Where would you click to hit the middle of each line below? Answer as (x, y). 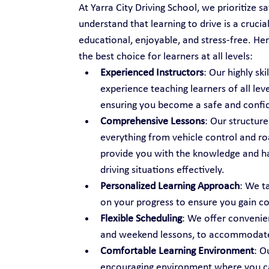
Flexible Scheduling (141, 219)
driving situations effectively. (162, 170)
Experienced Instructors (152, 73)
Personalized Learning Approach (170, 186)
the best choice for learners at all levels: (165, 56)
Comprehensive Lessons (152, 121)
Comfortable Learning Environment (177, 251)
